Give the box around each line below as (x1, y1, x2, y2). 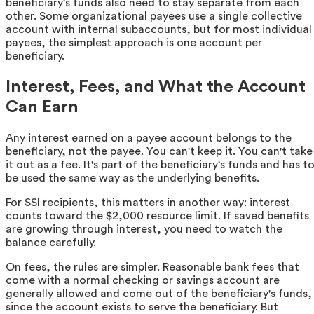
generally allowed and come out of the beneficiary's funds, (6, 288, 312, 300)
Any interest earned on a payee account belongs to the (6, 132, 292, 144)
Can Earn (6, 99, 78, 116)
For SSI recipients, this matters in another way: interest (6, 197, 290, 209)
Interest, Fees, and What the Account (6, 78, 306, 96)
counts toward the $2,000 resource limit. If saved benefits (6, 210, 309, 222)
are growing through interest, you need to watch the (6, 224, 282, 235)
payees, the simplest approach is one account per (6, 37, 262, 49)
